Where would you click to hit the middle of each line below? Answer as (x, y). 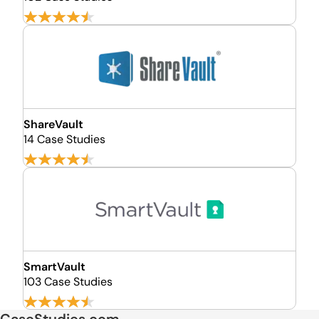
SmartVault (54, 267)
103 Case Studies (68, 282)
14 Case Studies (64, 139)
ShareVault (53, 124)
